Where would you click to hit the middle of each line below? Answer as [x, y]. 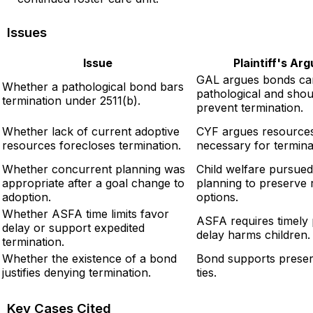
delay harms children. [253, 234]
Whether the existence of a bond [89, 258]
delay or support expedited [73, 227]
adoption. [27, 197]
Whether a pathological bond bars [93, 86]
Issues [27, 33]
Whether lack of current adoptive [91, 131]
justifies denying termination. [77, 272]
